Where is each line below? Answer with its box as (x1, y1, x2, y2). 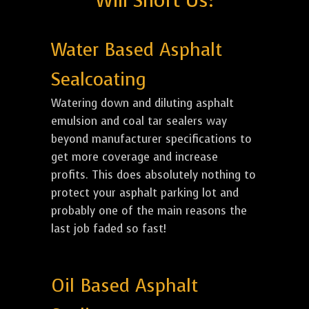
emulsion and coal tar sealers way (51, 113, 227, 128)
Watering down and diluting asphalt (51, 95, 234, 110)
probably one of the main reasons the (51, 203, 247, 218)
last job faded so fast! (51, 221, 166, 236)
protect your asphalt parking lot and (51, 185, 239, 200)
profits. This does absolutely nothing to (51, 167, 256, 182)
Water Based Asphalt (51, 37, 222, 62)
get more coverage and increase (51, 149, 218, 164)
